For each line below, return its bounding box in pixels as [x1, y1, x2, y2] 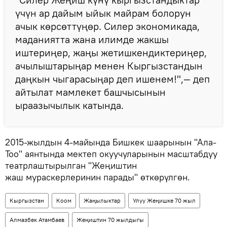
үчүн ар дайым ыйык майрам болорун [15, 6, 191, 19]
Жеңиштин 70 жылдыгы [77, 215, 144, 223]
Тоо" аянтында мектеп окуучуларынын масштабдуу [5, 147, 217, 160]
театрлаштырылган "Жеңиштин [5, 159, 137, 171]
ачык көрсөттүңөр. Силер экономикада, [15, 19, 200, 32]
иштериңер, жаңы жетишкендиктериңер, [15, 46, 207, 59]
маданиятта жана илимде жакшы [15, 32, 169, 46]
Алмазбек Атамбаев [10, 215, 64, 223]
